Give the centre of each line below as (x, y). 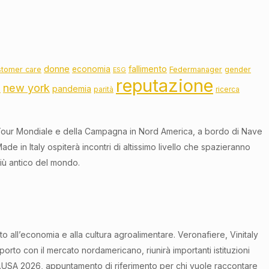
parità (104, 90)
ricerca (228, 90)
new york (26, 88)
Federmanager (196, 70)
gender (238, 70)
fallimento (148, 69)
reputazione (165, 86)
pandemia (72, 89)
